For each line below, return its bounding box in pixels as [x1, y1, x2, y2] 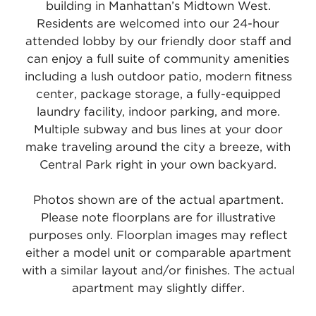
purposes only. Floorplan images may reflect [28, 228, 288, 243]
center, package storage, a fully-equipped [35, 87, 281, 102]
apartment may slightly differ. [71, 281, 245, 296]
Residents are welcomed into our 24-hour [37, 16, 279, 31]
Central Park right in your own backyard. [39, 157, 276, 172]
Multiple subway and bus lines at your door [33, 122, 283, 137]
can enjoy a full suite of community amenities [27, 51, 289, 66]
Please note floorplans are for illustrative [40, 210, 276, 225]
